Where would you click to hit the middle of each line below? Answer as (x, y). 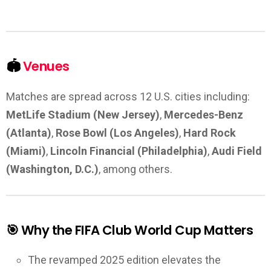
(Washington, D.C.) (52, 169)
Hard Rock (210, 132)
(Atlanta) (29, 132)
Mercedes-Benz (204, 114)
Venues (46, 67)
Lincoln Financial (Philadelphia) (129, 151)
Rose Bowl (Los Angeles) (117, 132)
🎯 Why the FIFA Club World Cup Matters (130, 230)
